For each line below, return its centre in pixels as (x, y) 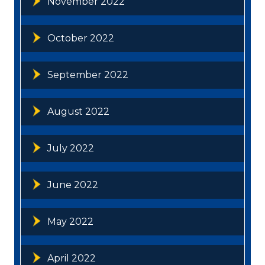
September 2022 (88, 75)
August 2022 (78, 112)
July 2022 (71, 148)
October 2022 (81, 38)
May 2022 (70, 222)
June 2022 (73, 185)
